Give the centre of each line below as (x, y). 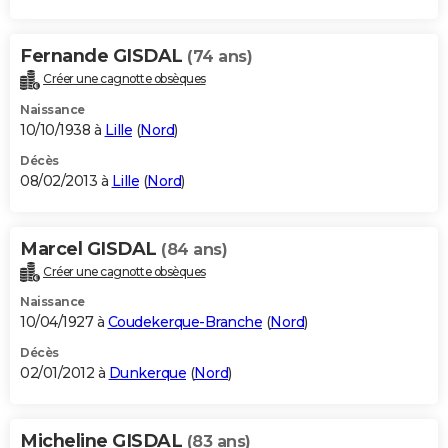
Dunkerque (147, 373)
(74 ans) (219, 56)
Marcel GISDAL (90, 248)
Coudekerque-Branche (184, 322)
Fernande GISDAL (103, 55)
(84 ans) (194, 249)
